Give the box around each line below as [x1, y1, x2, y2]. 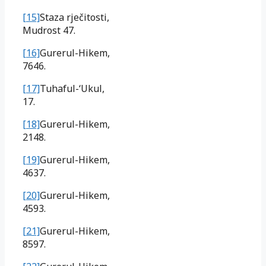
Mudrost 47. [23, 23, 75, 37]
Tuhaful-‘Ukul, [40, 81, 104, 95]
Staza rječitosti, [40, 10, 109, 24]
